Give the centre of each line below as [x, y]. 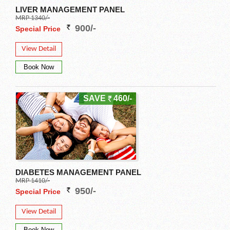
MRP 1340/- [33, 18]
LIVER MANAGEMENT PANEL [70, 10]
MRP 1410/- [33, 181]
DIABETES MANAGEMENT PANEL [78, 172]
